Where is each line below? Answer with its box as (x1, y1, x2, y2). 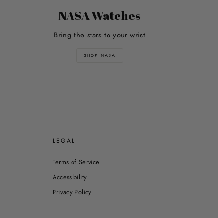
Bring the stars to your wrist (54, 29, 145, 40)
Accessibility (53, 172, 87, 182)
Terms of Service (53, 157, 100, 166)
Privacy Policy (53, 187, 91, 197)
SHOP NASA (83, 52, 116, 58)
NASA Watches (58, 7, 141, 23)
